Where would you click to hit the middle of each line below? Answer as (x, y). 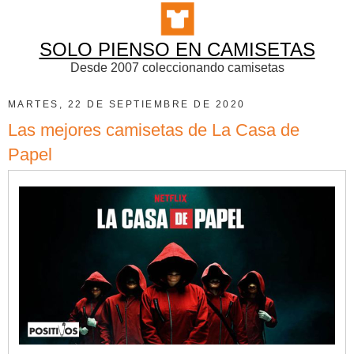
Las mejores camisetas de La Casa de (154, 130)
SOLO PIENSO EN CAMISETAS (177, 49)
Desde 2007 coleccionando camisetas (177, 67)
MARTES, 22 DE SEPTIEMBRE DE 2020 (127, 104)
